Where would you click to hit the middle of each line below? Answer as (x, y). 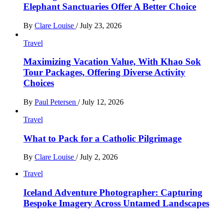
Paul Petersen (56, 102)
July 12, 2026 (103, 102)
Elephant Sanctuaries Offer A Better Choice (110, 6)
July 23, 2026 (101, 25)
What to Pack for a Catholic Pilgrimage (102, 138)
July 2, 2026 (99, 157)
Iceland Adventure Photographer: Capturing (113, 193)
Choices (39, 83)
